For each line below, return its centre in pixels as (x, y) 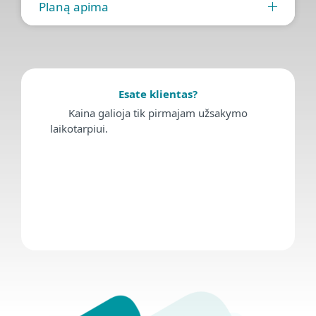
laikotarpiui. (80, 128)
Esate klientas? (158, 93)
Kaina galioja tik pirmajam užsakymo (158, 113)
